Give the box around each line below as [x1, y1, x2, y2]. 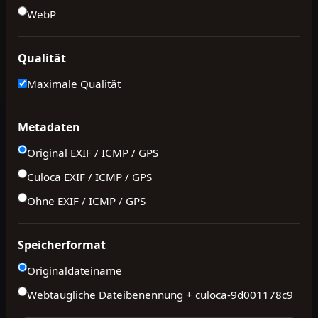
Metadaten [18, 119, 80, 136]
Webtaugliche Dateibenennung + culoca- [27, 287, 231, 302]
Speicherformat [18, 236, 106, 253]
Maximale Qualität [27, 76, 121, 91]
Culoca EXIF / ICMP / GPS [27, 170, 152, 185]
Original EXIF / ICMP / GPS [27, 146, 158, 160]
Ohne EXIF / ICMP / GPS [27, 194, 146, 209]
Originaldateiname [27, 263, 122, 278]
